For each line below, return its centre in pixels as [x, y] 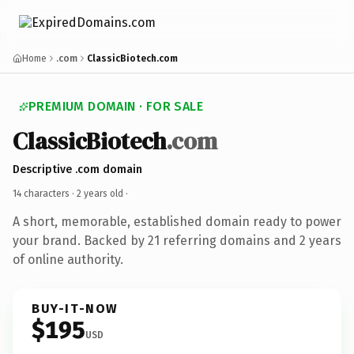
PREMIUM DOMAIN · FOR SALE [116, 106]
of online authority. [68, 259]
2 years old [100, 193]
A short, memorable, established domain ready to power [177, 221]
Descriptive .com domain [77, 169]
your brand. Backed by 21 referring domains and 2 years [177, 240]
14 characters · [45, 193]
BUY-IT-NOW [75, 308]
